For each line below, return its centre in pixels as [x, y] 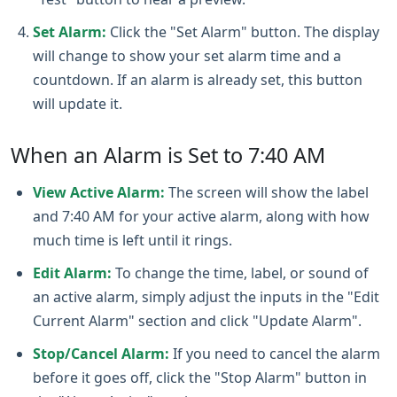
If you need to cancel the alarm [275, 354]
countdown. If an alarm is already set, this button [198, 80]
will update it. [78, 104]
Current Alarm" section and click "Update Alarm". [197, 321]
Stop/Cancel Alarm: [101, 354]
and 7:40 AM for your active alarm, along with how [201, 216]
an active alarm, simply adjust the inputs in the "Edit [206, 297]
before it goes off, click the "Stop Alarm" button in [200, 378]
